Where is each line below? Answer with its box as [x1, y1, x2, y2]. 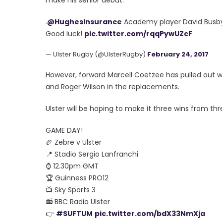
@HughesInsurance [47, 16, 122, 27]
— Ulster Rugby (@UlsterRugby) [46, 49, 147, 59]
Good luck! [46, 28, 84, 39]
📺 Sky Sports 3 [46, 184, 96, 195]
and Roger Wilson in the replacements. [46, 81, 179, 92]
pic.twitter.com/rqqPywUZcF [84, 28, 192, 39]
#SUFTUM [56, 208, 93, 219]
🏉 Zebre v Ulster [46, 137, 102, 147]
